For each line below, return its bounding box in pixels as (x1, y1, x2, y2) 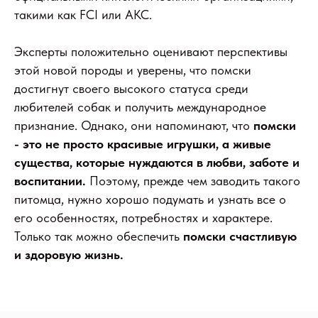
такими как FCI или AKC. (14, 7, 152, 22)
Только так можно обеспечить (14, 229, 183, 243)
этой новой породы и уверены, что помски (14, 62, 251, 77)
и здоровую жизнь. (14, 247, 124, 262)
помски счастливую (183, 229, 297, 243)
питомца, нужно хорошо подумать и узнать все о (14, 192, 286, 207)
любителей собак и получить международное (14, 99, 266, 114)
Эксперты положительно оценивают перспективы (14, 44, 287, 59)
